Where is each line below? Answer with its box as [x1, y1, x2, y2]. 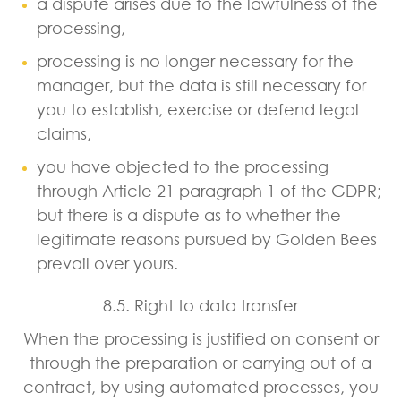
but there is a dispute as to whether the [37, 204, 341, 225]
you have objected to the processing [37, 156, 328, 176]
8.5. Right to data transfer [103, 294, 298, 315]
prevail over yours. [37, 252, 178, 273]
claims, [37, 123, 91, 143]
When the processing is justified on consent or [22, 328, 379, 348]
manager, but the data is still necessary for [37, 74, 366, 95]
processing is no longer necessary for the [37, 50, 354, 71]
